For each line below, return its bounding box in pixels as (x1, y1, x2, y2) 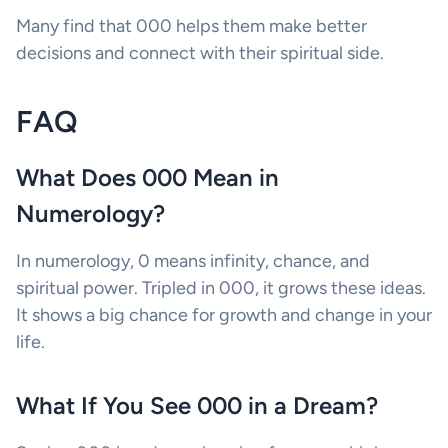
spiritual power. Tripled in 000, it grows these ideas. (16, 277, 426, 300)
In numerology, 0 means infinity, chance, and (16, 250, 370, 273)
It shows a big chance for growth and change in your (16, 304, 432, 327)
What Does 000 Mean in (16, 163, 279, 193)
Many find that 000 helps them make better (16, 15, 367, 38)
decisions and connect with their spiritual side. (16, 42, 384, 65)
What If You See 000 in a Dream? (16, 391, 378, 421)
